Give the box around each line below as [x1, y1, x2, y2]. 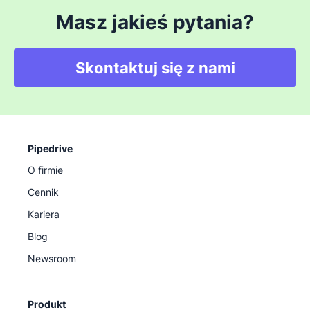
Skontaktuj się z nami [75, 59, 235, 77]
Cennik [28, 186, 59, 199]
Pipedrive [28, 143, 73, 155]
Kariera [28, 208, 60, 221]
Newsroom [28, 253, 76, 265]
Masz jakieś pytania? [56, 10, 254, 35]
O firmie [28, 164, 63, 176]
